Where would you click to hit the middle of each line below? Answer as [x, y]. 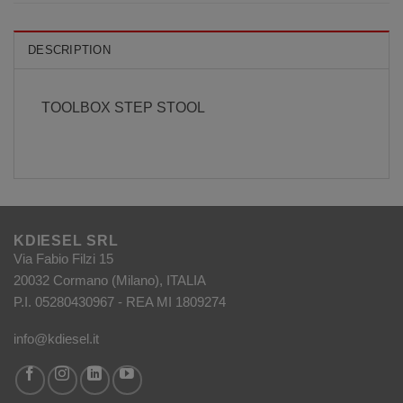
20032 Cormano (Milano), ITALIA [110, 281]
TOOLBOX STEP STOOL [123, 107]
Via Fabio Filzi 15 [63, 259]
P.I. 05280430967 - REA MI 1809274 [121, 302]
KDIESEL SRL [66, 241]
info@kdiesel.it [56, 338]
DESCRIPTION [69, 49]
